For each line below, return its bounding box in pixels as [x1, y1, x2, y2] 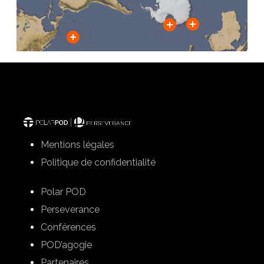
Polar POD [41, 186, 87, 198]
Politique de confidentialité [41, 157, 156, 169]
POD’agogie [41, 239, 93, 251]
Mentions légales [41, 139, 115, 151]
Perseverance [41, 204, 100, 216]
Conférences [41, 222, 97, 233]
